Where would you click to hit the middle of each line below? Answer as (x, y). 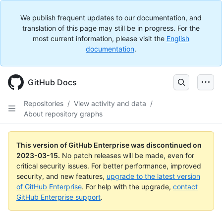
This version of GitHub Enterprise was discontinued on (109, 145)
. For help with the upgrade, (127, 187)
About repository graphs (63, 114)
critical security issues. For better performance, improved (109, 166)
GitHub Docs (52, 82)
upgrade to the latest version (153, 176)
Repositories (44, 103)
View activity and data (110, 103)
